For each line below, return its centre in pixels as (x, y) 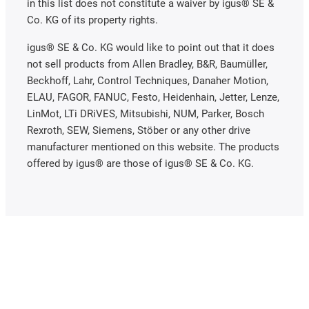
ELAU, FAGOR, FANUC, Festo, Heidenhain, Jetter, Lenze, (153, 97)
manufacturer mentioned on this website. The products (153, 147)
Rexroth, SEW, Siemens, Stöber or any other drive (139, 130)
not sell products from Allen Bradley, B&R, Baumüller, (147, 64)
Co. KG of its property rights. (92, 20)
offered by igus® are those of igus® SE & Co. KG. (140, 163)
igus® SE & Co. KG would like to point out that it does (151, 47)
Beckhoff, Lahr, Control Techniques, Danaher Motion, (148, 80)
